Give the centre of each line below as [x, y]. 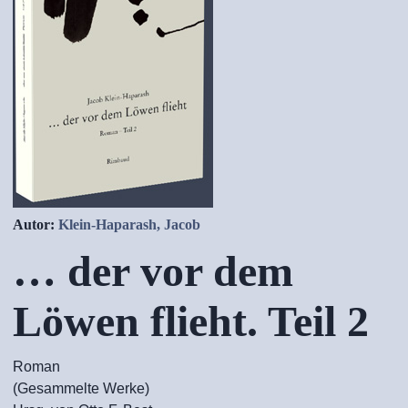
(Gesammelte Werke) [81, 388]
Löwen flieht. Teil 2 [191, 321]
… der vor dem [153, 271]
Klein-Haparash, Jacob [129, 224]
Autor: [36, 224]
